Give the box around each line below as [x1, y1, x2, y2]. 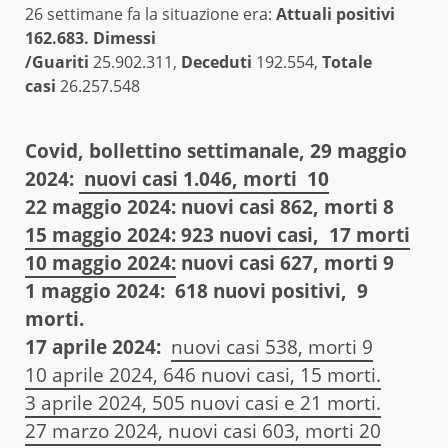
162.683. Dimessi [25, 26, 156, 49]
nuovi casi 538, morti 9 [171, 333, 373, 360]
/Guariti [25, 50, 93, 73]
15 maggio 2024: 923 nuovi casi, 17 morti [25, 221, 410, 248]
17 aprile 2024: [25, 333, 171, 360]
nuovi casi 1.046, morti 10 [79, 165, 329, 192]
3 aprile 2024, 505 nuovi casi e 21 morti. [25, 389, 381, 416]
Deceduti [181, 50, 256, 73]
